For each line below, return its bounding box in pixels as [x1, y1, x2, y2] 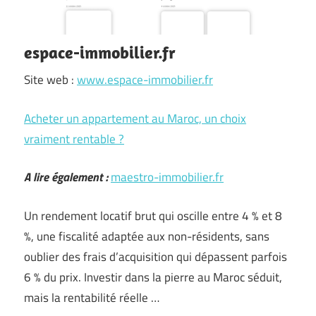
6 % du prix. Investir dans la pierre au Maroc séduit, [24, 267, 282, 286]
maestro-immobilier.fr [111, 168, 224, 186]
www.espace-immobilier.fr [77, 71, 213, 89]
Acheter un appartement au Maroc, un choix [24, 109, 246, 128]
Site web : [24, 71, 77, 89]
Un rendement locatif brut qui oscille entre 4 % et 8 [24, 206, 282, 225]
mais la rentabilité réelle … [24, 288, 159, 307]
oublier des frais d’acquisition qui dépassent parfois [24, 247, 287, 266]
